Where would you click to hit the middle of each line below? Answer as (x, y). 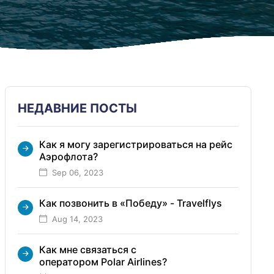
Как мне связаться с (87, 249)
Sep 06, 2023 (77, 172)
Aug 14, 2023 (77, 219)
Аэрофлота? (68, 156)
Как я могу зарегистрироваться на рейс (135, 144)
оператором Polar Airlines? (103, 261)
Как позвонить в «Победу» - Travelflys (130, 203)
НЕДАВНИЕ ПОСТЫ (77, 108)
